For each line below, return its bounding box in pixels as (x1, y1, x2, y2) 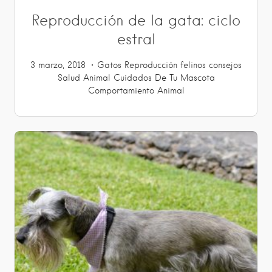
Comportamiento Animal (87, 86, 185, 95)
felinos (180, 60, 206, 70)
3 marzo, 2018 (30, 60, 86, 70)
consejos (209, 60, 242, 70)
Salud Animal (57, 73, 110, 83)
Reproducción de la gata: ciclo (32, 12, 240, 29)
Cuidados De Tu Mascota (113, 73, 215, 83)
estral (117, 30, 155, 48)
